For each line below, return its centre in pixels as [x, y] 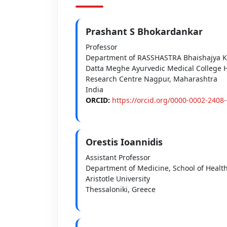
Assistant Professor [118, 157]
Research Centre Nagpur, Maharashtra [151, 79]
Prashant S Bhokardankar [144, 31]
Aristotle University [118, 178]
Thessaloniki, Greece [120, 189]
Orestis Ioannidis [124, 142]
